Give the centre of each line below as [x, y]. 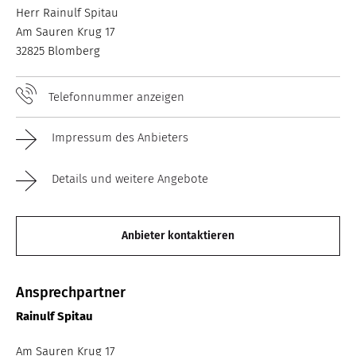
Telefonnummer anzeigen [116, 97]
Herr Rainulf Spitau [67, 12]
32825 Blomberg [58, 50]
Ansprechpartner [71, 292]
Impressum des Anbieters [118, 137]
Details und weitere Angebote [128, 178]
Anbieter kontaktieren [178, 235]
